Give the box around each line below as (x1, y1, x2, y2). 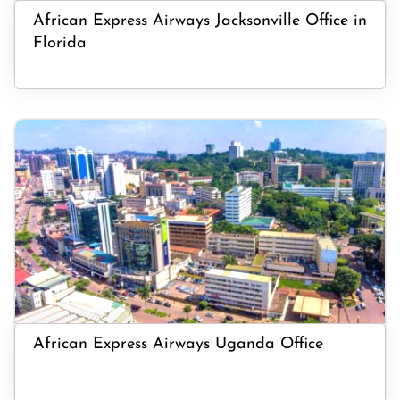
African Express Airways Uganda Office (33, 336, 323, 353)
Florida (33, 35, 87, 52)
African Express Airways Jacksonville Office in (33, 12, 367, 29)
